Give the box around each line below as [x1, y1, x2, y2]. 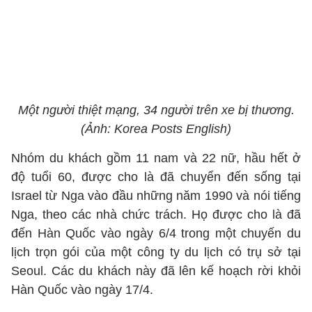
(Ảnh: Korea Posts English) [81, 122, 231, 136]
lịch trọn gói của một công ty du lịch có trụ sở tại [11, 245, 301, 259]
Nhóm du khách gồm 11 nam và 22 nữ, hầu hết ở [11, 151, 301, 165]
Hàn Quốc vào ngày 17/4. [11, 283, 153, 297]
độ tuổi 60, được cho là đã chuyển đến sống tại [11, 170, 301, 184]
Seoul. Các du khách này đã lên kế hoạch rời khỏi [11, 264, 301, 278]
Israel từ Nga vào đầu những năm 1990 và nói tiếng [11, 189, 301, 203]
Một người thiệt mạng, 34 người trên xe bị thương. [17, 103, 295, 117]
